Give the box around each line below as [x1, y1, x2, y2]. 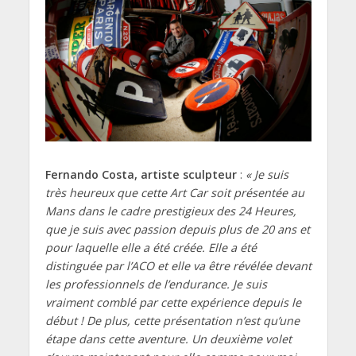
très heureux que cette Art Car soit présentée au [44, 185, 304, 201]
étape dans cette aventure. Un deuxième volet [44, 331, 292, 347]
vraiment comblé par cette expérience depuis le [44, 295, 301, 311]
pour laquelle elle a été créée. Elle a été [44, 240, 257, 256]
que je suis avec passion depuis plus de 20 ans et [44, 222, 310, 238]
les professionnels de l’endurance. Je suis [44, 277, 267, 292]
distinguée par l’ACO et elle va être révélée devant [44, 258, 311, 274]
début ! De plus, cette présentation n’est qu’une [44, 313, 300, 329]
